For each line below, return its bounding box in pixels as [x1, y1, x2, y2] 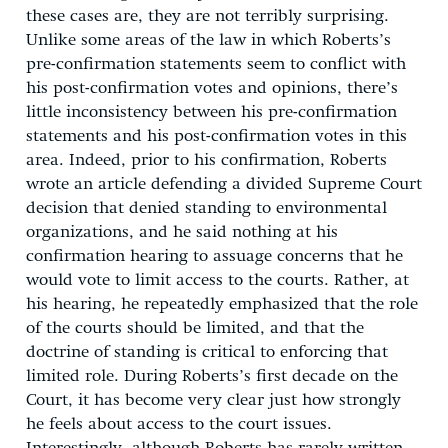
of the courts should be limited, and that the [26, 319, 364, 337]
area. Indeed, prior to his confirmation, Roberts [26, 151, 387, 169]
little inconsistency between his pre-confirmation [26, 103, 397, 121]
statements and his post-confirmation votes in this [26, 127, 407, 145]
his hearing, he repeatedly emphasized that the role [26, 295, 418, 313]
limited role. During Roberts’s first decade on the [26, 367, 398, 385]
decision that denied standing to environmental [26, 199, 387, 217]
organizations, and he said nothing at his [26, 223, 338, 241]
